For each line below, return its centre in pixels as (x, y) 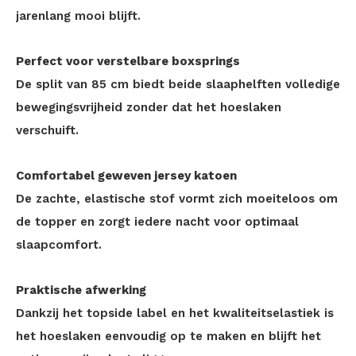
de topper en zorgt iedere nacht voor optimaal (157, 222)
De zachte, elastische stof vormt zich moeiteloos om (177, 199)
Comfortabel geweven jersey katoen (126, 176)
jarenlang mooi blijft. (78, 16)
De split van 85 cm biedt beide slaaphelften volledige (178, 84)
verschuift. (47, 130)
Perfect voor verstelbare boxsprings (128, 61)
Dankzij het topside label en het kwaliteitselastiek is (175, 313)
